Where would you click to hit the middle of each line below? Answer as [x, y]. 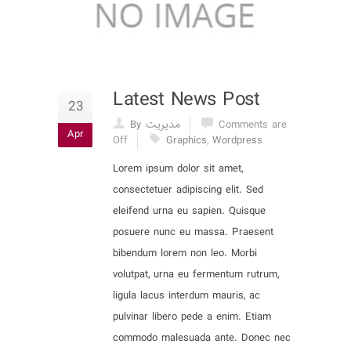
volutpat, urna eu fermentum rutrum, [196, 274]
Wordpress [237, 140]
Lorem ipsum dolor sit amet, [178, 168]
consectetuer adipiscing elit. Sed [188, 190]
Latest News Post [186, 100]
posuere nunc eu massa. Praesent [193, 232]
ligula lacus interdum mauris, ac [186, 295]
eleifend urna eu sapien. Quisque [189, 211]
